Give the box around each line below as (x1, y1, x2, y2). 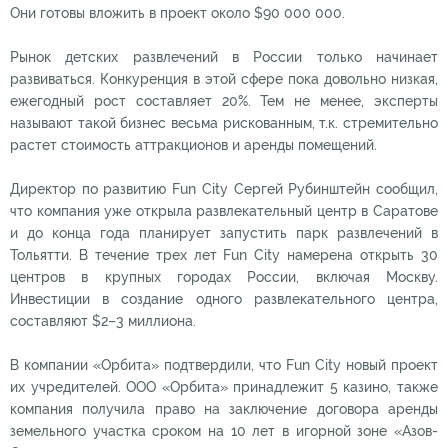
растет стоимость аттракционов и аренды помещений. (10, 137, 377, 153)
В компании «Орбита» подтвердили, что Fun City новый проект (10, 357, 438, 373)
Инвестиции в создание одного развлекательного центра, (10, 291, 438, 307)
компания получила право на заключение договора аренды (10, 401, 438, 417)
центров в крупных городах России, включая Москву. (10, 269, 438, 285)
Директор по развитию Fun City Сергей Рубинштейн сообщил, (10, 181, 438, 197)
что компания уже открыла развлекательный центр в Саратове (10, 203, 438, 219)
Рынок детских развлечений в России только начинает (10, 49, 438, 65)
